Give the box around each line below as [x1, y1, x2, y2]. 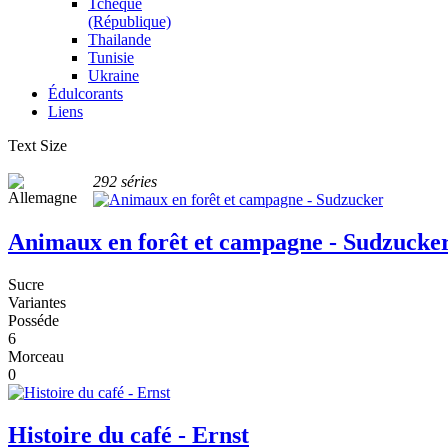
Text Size [8, 137, 67, 154]
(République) [88, 13, 171, 30]
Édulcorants [48, 85, 123, 102]
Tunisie [88, 49, 134, 66]
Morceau [8, 347, 64, 365]
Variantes [8, 293, 66, 311]
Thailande [88, 31, 151, 48]
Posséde [8, 311, 59, 329]
